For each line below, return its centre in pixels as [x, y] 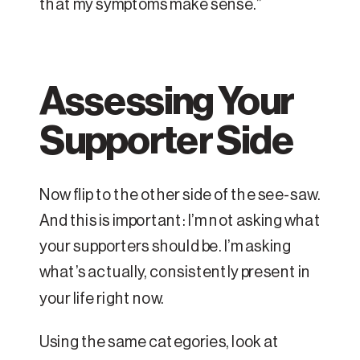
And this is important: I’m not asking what [180, 221]
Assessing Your [166, 101]
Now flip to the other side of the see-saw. [180, 196]
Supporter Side [167, 141]
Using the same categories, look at [160, 343]
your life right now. [102, 299]
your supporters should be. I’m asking [166, 247]
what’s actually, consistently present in [175, 273]
